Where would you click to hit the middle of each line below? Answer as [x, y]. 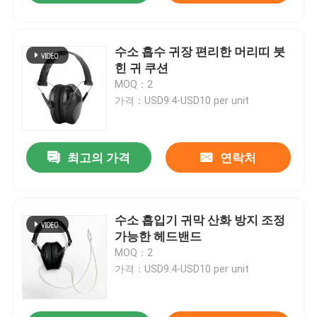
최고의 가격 [99, 158]
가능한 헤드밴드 [158, 237]
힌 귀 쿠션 [142, 68]
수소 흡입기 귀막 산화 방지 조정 [200, 220]
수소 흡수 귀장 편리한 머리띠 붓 [200, 51]
